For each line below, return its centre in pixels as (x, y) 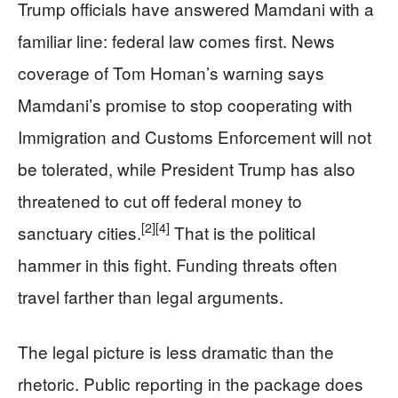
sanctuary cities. (80, 232)
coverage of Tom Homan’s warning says (171, 72)
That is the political (243, 232)
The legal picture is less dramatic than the (176, 351)
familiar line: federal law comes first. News (176, 40)
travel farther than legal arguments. (151, 296)
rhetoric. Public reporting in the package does (191, 383)
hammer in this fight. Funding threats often (178, 264)
